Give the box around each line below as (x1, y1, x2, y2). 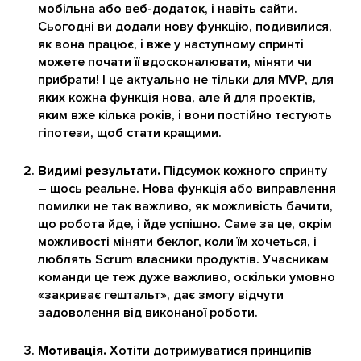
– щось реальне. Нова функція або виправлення (38, 180, 336, 197)
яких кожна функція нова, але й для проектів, (38, 89, 316, 106)
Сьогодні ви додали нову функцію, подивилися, (38, 19, 332, 35)
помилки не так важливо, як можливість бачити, (38, 198, 333, 214)
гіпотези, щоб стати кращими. (38, 125, 222, 141)
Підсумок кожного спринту (160, 163, 327, 179)
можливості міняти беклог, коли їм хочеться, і (38, 234, 317, 250)
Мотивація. (38, 342, 106, 359)
